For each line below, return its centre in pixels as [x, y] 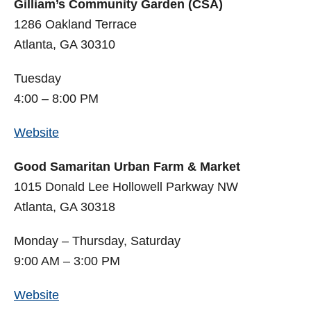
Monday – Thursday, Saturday [97, 241]
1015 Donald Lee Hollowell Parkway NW [126, 187]
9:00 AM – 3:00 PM [67, 261]
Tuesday [37, 79]
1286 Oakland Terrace [75, 25]
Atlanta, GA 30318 [65, 207]
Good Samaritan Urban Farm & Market [127, 167]
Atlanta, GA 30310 [65, 45]
